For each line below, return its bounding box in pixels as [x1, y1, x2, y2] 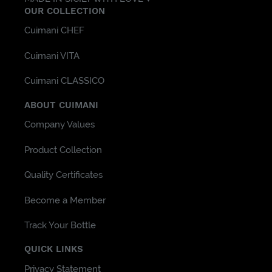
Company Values [24, 119, 95, 131]
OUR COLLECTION [24, 5, 105, 16]
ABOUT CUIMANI [24, 99, 98, 110]
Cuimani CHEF [24, 25, 84, 36]
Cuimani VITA [24, 50, 80, 61]
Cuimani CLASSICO [24, 75, 104, 87]
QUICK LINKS [24, 243, 83, 255]
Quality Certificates [24, 169, 103, 181]
